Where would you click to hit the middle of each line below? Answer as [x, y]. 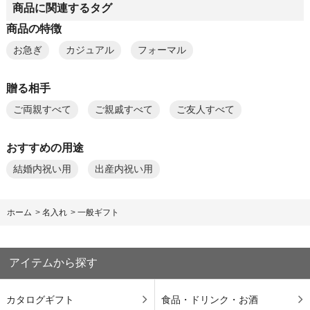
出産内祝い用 [124, 170]
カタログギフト [40, 299]
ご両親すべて [42, 110]
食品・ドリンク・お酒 [209, 299]
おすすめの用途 [45, 148]
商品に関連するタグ [62, 8]
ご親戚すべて [124, 110]
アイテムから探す [54, 263]
